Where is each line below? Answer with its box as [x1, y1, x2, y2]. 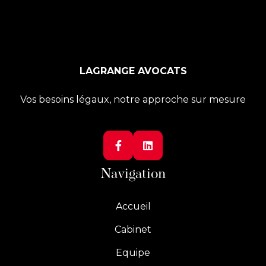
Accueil [115, 201, 151, 212]
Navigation [100, 167, 166, 182]
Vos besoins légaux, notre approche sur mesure [20, 94, 246, 105]
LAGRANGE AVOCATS [79, 65, 187, 77]
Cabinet [115, 224, 151, 235]
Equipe [116, 247, 150, 258]
